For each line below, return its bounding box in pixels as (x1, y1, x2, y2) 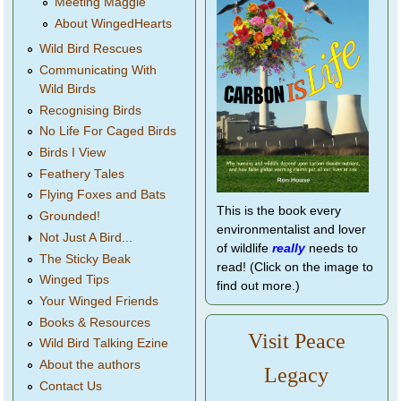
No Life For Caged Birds (39, 124, 177, 139)
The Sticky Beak (39, 252, 132, 266)
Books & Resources (39, 315, 151, 329)
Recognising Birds (39, 103, 142, 117)
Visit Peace (247, 328, 346, 353)
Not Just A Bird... (39, 230, 133, 244)
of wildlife (217, 241, 272, 255)
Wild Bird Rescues (39, 42, 143, 56)
